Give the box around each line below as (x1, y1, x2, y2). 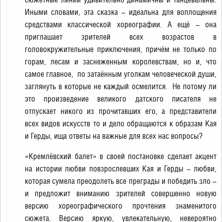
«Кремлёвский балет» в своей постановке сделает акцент (25, 152, 217, 161)
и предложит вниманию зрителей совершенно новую (25, 189, 217, 198)
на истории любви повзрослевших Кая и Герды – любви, (25, 164, 217, 173)
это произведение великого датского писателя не (25, 94, 217, 104)
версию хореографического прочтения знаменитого (25, 201, 217, 211)
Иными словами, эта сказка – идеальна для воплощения (25, 7, 217, 17)
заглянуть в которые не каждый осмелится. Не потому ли (25, 82, 217, 91)
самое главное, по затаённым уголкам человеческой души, (25, 69, 217, 79)
